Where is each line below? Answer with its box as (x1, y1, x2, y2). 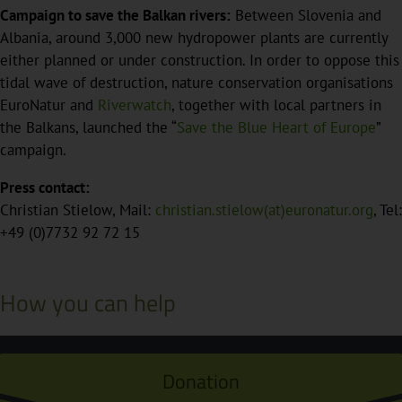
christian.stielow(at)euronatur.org (155, 200, 373, 221)
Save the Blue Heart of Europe (177, 118, 376, 138)
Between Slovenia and (231, 5, 381, 26)
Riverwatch (98, 95, 171, 116)
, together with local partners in (171, 95, 381, 116)
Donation (162, 365, 240, 397)
